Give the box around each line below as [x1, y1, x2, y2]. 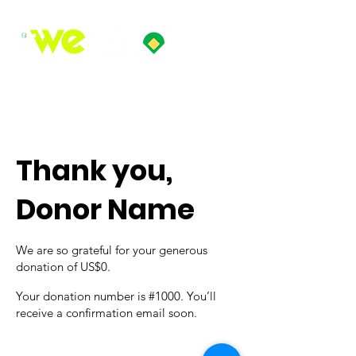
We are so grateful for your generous [16, 242, 207, 257]
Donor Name [16, 190, 195, 229]
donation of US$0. [16, 259, 110, 274]
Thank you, [16, 151, 172, 190]
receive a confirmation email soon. [16, 305, 197, 320]
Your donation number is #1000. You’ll [16, 288, 216, 304]
